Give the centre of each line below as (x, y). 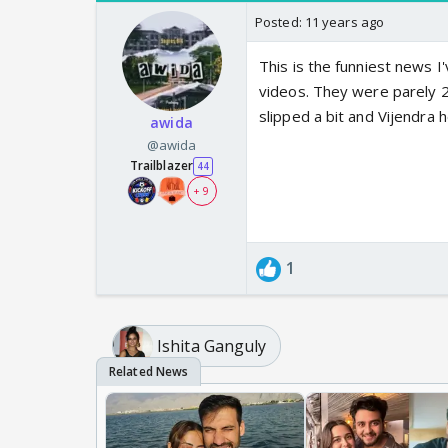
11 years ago (344, 22)
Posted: (280, 22)
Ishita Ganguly (212, 345)
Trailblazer (161, 166)
